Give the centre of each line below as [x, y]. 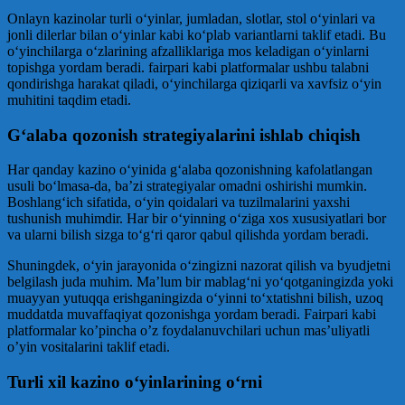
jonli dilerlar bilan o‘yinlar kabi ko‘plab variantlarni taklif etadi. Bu [197, 35]
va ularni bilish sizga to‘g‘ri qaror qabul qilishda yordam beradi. [188, 235]
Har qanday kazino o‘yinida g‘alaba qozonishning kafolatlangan [190, 170]
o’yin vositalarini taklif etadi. [89, 347]
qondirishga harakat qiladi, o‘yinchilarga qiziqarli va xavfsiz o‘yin [194, 84]
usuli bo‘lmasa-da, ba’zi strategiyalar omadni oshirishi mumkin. [187, 186]
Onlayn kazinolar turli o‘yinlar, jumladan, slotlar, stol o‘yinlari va [191, 19]
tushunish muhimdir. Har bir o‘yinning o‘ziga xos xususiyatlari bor [197, 219]
